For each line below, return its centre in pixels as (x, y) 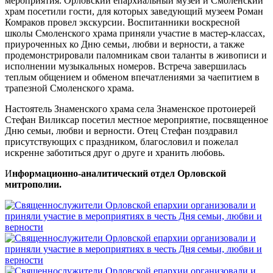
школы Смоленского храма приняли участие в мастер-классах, (135, 33)
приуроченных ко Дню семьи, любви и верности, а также (125, 44)
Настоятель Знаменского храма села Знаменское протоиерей (130, 108)
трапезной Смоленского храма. (69, 88)
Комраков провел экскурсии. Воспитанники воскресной (122, 22)
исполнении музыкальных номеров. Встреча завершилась (126, 66)
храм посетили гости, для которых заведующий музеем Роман (134, 11)
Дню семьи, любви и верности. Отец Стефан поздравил (121, 130)
